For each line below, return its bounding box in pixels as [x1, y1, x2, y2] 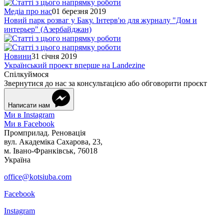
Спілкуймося [4, 70, 48, 79]
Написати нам [8, 101, 52, 109]
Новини [4, 52, 31, 61]
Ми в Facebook [4, 119, 54, 128]
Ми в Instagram [4, 110, 54, 119]
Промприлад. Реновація [4, 128, 85, 137]
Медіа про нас [4, 7, 52, 16]
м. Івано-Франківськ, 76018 [4, 146, 97, 155]
